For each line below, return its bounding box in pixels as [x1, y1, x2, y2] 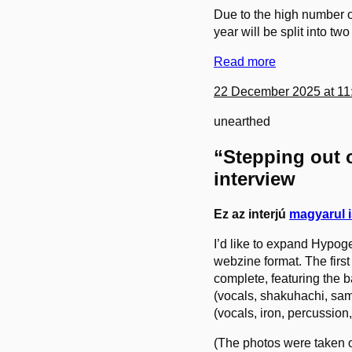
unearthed [214, 114, 270, 128]
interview [214, 167, 295, 189]
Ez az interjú [214, 207, 289, 221]
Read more [214, 54, 276, 68]
